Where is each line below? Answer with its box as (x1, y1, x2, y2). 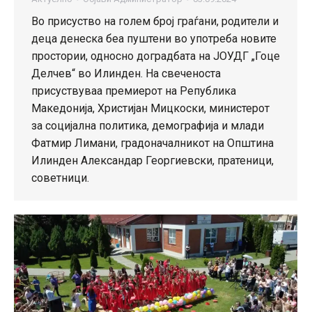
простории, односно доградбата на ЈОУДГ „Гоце (31, 49, 280, 63)
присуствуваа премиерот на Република (31, 84, 236, 97)
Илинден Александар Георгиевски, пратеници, (31, 153, 274, 167)
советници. (31, 171, 89, 185)
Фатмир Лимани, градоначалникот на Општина (31, 136, 274, 150)
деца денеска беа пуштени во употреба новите (31, 31, 276, 45)
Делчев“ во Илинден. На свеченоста (31, 66, 221, 80)
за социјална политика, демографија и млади (31, 118, 264, 132)
